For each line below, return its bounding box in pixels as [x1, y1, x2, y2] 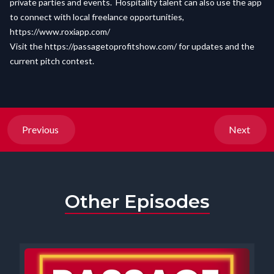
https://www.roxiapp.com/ [10, 26, 110, 37]
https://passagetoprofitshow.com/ [45, 41, 177, 51]
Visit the [10, 41, 45, 51]
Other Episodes [64, 190, 210, 213]
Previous [22, 124, 61, 135]
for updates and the [177, 41, 254, 51]
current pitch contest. [10, 56, 94, 66]
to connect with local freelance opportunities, [10, 12, 184, 22]
